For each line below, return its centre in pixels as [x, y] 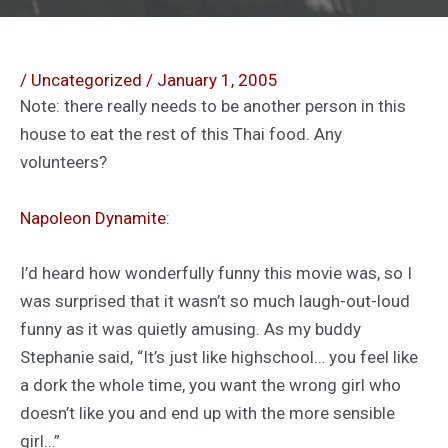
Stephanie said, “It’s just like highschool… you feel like [219, 356]
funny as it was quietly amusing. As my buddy [190, 328]
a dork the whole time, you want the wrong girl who [210, 384]
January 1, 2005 [217, 80]
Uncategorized [86, 80]
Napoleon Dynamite [93, 217]
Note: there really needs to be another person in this [213, 106]
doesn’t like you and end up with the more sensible [207, 412]
